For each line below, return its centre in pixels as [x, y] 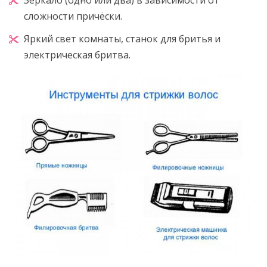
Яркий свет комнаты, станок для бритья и [122, 38]
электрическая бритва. [77, 55]
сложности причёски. [73, 16]
